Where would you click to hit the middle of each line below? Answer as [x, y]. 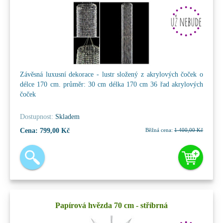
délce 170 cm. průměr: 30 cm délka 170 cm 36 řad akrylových [111, 84]
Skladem [66, 116]
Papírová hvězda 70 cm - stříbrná [111, 205]
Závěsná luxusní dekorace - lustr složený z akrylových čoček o [111, 74]
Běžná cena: [159, 130]
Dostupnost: [37, 116]
